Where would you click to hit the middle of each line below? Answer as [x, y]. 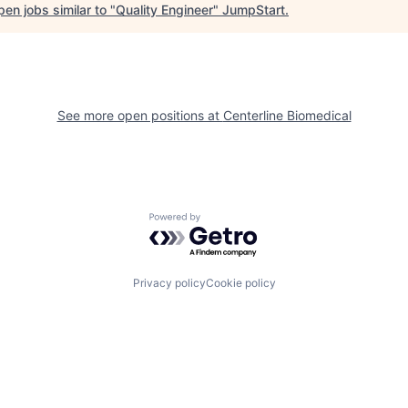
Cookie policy [240, 282]
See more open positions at [140, 115]
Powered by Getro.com [229, 221]
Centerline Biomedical [287, 115]
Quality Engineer [164, 10]
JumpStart [254, 10]
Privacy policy [169, 282]
